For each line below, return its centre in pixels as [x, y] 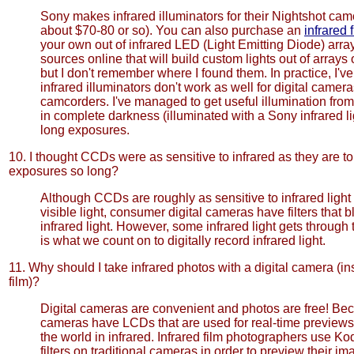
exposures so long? [64, 171]
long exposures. [85, 130]
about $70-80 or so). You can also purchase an [172, 30]
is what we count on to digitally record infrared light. [183, 241]
